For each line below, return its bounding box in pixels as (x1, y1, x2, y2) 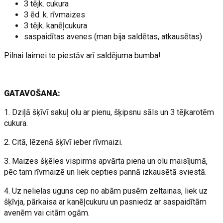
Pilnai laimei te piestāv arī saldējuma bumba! (4, 51, 161, 60)
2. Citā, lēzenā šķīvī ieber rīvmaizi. (4, 137, 123, 147)
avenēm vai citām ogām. (4, 208, 90, 218)
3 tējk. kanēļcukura (24, 21, 88, 30)
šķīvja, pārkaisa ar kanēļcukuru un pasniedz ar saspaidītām (4, 197, 207, 207)
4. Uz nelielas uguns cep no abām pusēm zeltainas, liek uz (4, 186, 208, 196)
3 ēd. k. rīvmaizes (24, 10, 86, 19)
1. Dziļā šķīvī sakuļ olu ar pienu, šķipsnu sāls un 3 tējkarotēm (4, 108, 215, 117)
